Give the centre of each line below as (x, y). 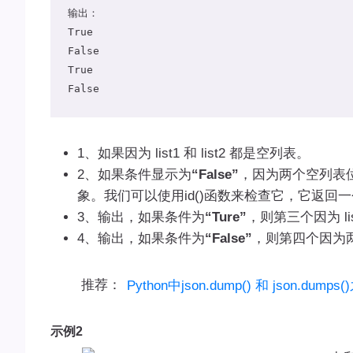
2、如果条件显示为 (134, 174)
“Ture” (225, 217)
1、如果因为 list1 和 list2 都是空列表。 (193, 153)
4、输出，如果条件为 (141, 238)
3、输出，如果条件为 (141, 217)
